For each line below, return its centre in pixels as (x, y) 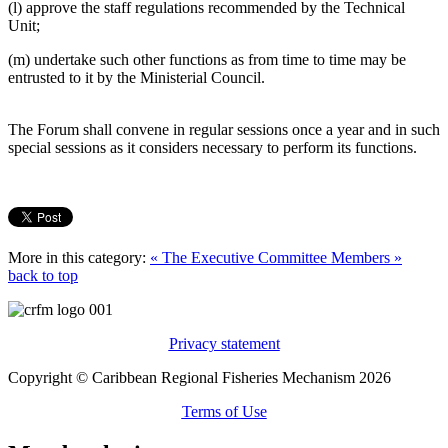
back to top (43, 275)
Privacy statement (224, 343)
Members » (366, 257)
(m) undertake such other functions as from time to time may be (207, 59)
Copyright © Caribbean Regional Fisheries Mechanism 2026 (199, 377)
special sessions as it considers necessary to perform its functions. (212, 147)
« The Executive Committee (240, 257)
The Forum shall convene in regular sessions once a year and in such (224, 129)
